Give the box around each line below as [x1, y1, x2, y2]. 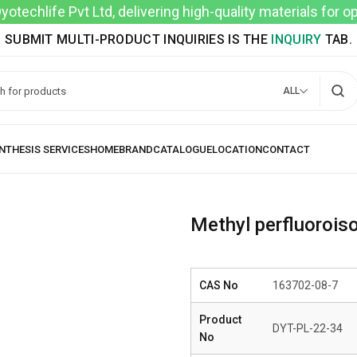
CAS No [199, 279, 238, 292]
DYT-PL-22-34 [273, 322, 343, 335]
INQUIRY [271, 32, 322, 47]
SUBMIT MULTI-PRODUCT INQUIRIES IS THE [4, 32, 272, 47]
